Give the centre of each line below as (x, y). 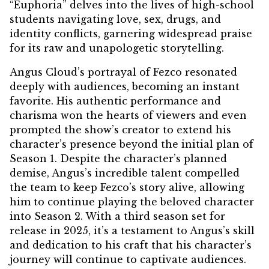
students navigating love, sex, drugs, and (115, 20)
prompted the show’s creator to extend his (120, 130)
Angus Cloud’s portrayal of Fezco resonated (123, 72)
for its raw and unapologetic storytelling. (117, 48)
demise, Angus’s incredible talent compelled (125, 173)
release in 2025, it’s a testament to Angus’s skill (132, 231)
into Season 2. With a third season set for (117, 216)
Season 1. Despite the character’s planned (118, 159)
